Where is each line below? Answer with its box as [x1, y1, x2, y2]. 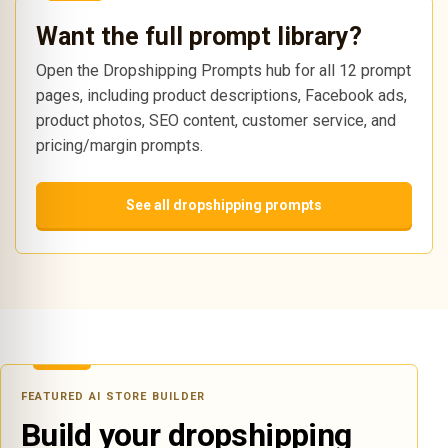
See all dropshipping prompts [126, 197, 322, 213]
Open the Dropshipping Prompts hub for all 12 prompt [36, 61, 411, 80]
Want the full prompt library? [36, 22, 362, 51]
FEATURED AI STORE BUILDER [21, 390, 206, 403]
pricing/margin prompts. [36, 136, 203, 155]
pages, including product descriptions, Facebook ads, [36, 86, 407, 105]
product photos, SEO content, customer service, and [36, 111, 396, 130]
